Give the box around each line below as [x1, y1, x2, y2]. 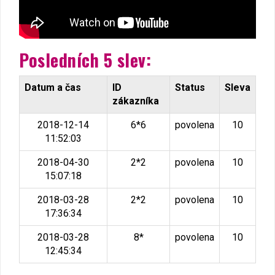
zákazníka [112, 95, 159, 107]
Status [175, 82, 205, 94]
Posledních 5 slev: [19, 47, 151, 73]
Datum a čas [25, 82, 81, 94]
